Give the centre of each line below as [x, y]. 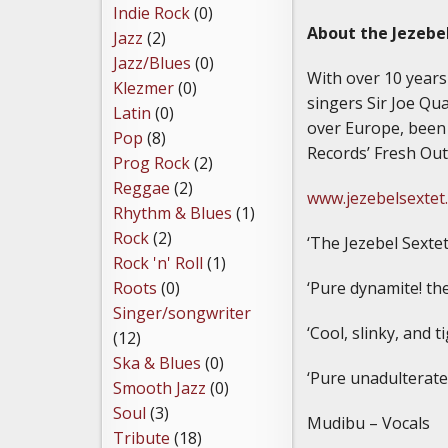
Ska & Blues [157, 363]
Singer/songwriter [182, 313]
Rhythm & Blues [172, 213]
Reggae [141, 188]
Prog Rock [151, 163]
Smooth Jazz [159, 388]
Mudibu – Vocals [368, 422]
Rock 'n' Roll [158, 263]
